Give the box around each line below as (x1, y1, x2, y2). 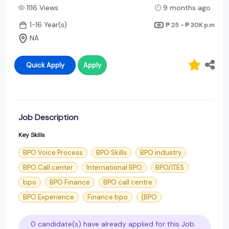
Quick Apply (46, 60, 64, 70)
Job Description (18, 111, 78, 123)
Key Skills (18, 130, 45, 139)
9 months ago (163, 3, 211, 12)
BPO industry (140, 148, 181, 157)
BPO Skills (96, 148, 127, 157)
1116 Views (27, 3, 58, 12)
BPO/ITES (155, 163, 184, 172)
